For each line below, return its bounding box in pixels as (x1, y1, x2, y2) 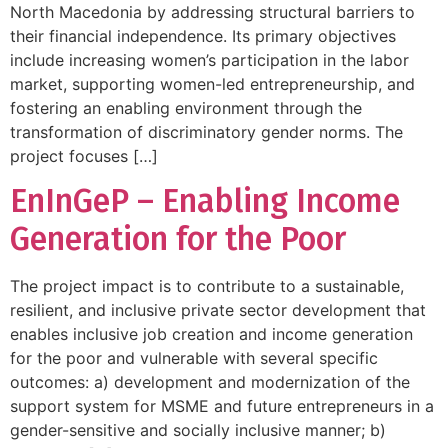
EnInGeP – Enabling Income (10, 182, 400, 221)
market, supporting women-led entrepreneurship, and (10, 74, 415, 94)
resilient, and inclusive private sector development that (10, 300, 426, 321)
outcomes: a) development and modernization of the (10, 372, 410, 393)
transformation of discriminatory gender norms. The (10, 122, 403, 142)
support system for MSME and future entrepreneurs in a (10, 396, 434, 417)
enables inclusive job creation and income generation (10, 324, 413, 345)
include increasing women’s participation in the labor (10, 50, 409, 70)
